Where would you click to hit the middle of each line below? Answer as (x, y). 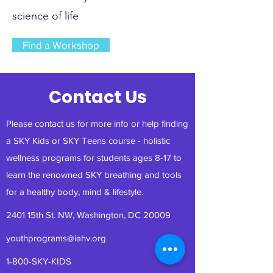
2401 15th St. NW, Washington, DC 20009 (88, 215)
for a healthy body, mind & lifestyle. (75, 192)
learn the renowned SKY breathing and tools (94, 175)
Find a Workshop (61, 45)
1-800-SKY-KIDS (39, 261)
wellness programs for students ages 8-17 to (94, 158)
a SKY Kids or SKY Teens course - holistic (88, 140)
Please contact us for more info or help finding (97, 123)
